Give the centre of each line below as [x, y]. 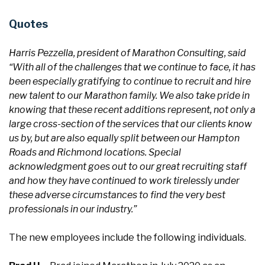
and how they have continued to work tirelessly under [124, 181]
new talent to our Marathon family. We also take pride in [129, 96]
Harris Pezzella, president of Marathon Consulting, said [127, 53]
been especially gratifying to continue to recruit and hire [130, 81]
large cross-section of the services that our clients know [130, 124]
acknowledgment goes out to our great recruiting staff [128, 167]
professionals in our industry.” [73, 209]
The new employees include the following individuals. [127, 237]
